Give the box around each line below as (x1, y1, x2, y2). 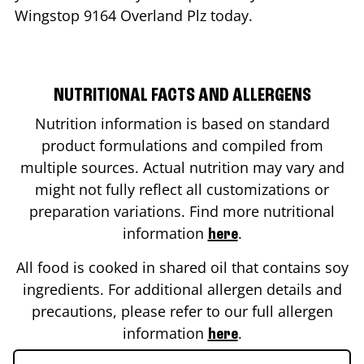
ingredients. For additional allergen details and (22, 279, 342, 299)
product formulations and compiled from (41, 135, 323, 155)
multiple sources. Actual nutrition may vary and (19, 157, 344, 177)
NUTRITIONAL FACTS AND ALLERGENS (53, 85, 311, 106)
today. (206, 5, 257, 25)
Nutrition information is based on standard (34, 113, 330, 133)
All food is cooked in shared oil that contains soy (15, 257, 349, 277)
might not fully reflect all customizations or (35, 179, 329, 199)
